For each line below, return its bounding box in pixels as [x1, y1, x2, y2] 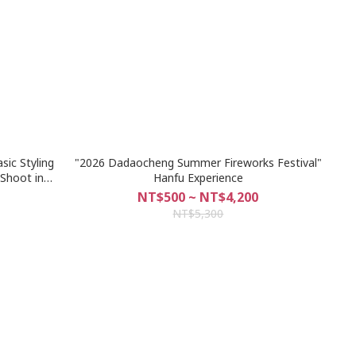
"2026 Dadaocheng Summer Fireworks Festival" [74, 154, 322, 170]
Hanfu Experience [153, 169, 243, 185]
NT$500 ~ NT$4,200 [137, 188, 259, 206]
